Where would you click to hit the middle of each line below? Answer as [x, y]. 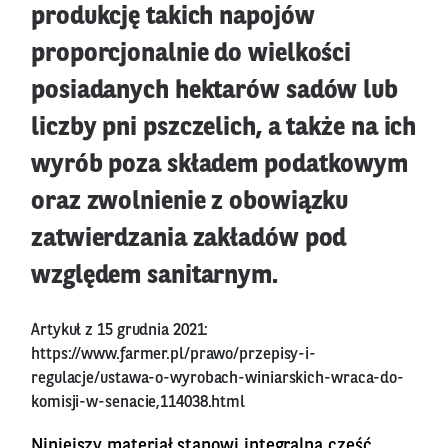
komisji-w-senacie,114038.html [138, 402]
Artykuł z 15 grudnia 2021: [120, 330]
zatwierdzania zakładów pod [189, 239]
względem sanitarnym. [154, 276]
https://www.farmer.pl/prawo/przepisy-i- [174, 354]
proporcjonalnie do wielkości [191, 54]
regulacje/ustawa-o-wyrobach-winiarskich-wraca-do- [218, 378]
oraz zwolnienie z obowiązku [190, 202]
